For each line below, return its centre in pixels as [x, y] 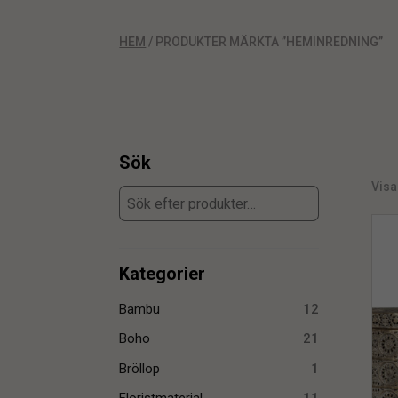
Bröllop [140, 368]
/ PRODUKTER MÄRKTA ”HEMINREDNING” [265, 42]
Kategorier [163, 274]
